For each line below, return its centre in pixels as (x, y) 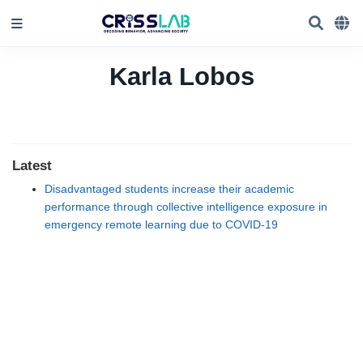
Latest (32, 166)
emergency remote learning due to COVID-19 (161, 225)
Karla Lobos (181, 76)
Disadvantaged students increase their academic (169, 189)
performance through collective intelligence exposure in (186, 207)
